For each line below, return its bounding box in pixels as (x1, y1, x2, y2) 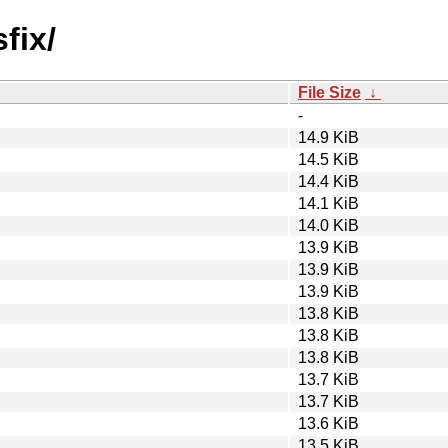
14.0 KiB (298, 216, 359, 234)
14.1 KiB (298, 194, 359, 212)
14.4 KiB (298, 172, 359, 190)
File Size (298, 83, 361, 101)
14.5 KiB (298, 150, 359, 168)
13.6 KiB (298, 414, 359, 432)
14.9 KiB (298, 128, 359, 146)
